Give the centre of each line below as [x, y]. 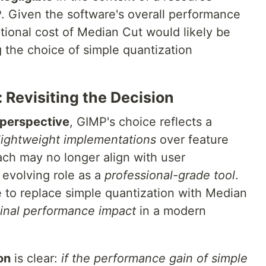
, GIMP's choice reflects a [141, 122]
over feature [192, 140]
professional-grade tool [170, 175]
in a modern [171, 211]
